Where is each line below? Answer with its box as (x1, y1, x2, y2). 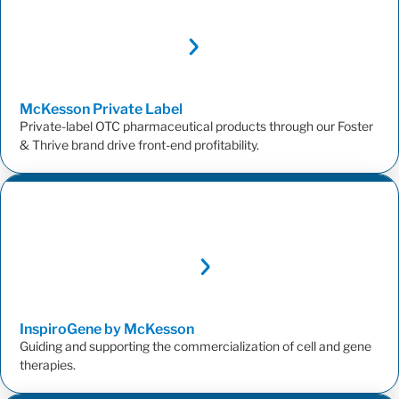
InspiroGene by (20, 321, 124, 338)
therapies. (20, 357, 76, 373)
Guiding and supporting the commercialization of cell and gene (20, 338, 371, 354)
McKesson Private (20, 101, 145, 118)
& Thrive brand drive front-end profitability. (20, 137, 259, 153)
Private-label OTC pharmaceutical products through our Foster (20, 118, 373, 134)
